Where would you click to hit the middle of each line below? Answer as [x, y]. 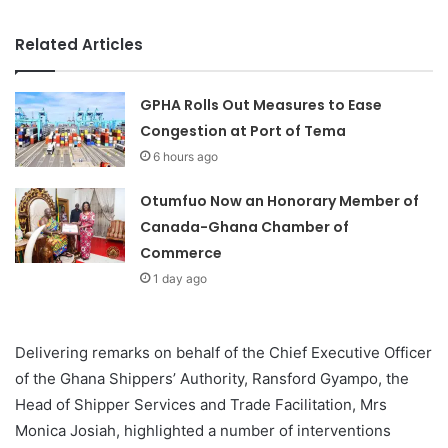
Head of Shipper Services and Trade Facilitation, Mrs [201, 405]
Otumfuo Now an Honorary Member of [280, 201]
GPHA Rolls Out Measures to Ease [261, 105]
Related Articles [79, 45]
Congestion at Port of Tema [243, 131]
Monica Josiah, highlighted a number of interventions [203, 431]
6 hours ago [186, 157]
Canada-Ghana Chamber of [245, 227]
